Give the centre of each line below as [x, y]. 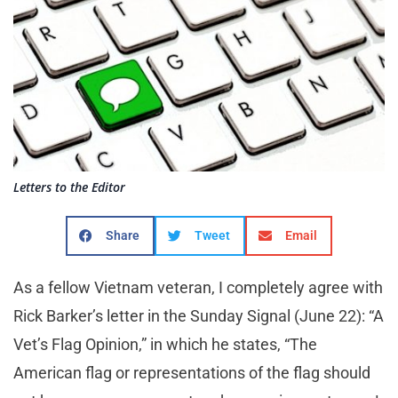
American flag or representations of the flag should [192, 373]
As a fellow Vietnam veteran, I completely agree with [198, 288]
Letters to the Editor [69, 187]
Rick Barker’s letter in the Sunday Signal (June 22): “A [199, 316]
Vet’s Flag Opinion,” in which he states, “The [165, 345]
